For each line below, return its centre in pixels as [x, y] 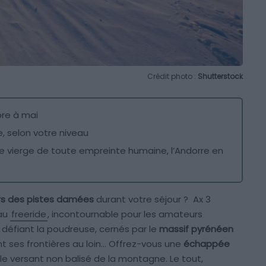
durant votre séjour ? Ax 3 [152, 199]
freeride [29, 214]
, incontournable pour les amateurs [125, 214]
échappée [207, 244]
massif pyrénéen [196, 229]
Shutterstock [220, 77]
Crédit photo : [172, 77]
